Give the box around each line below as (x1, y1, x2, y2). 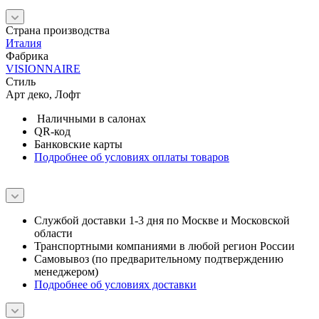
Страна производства (6, 24, 110, 37)
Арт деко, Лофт (6, 88, 80, 101)
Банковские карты (34, 138, 122, 151)
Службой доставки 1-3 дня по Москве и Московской (34, 214, 290, 227)
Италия (6, 37, 41, 50)
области (34, 227, 73, 240)
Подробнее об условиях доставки (34, 278, 197, 291)
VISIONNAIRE (6, 63, 80, 75)
